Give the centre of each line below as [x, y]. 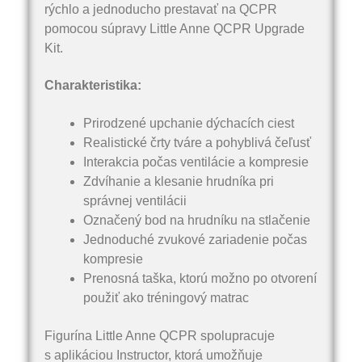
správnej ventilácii [135, 201]
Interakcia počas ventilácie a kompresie [196, 162]
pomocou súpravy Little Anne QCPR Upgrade [175, 28]
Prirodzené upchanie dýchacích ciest [189, 124]
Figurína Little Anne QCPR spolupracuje [160, 335]
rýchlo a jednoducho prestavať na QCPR [161, 9]
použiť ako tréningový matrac [166, 298]
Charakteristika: [93, 86]
